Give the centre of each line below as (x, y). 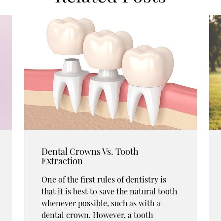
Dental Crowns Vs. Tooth (90, 152)
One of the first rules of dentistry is (104, 180)
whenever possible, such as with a (101, 203)
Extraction (62, 161)
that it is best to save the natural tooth (109, 191)
